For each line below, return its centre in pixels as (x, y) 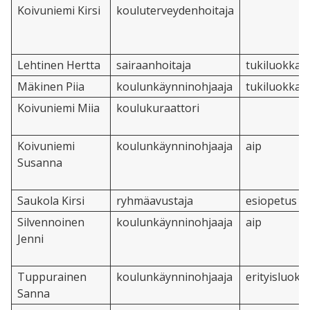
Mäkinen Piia (51, 87)
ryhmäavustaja (155, 201)
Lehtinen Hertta (59, 65)
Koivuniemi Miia (58, 108)
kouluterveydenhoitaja (175, 11)
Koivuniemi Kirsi (59, 11)
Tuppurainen (52, 277)
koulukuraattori (158, 108)
